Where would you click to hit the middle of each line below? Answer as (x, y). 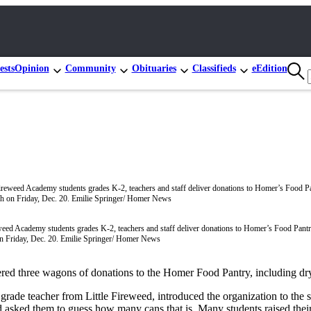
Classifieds (214, 68)
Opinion (32, 68)
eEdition (269, 68)
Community (90, 68)
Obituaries (154, 68)
